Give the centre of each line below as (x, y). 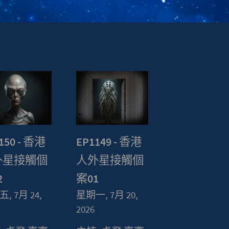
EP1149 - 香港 (109, 141)
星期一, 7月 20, (107, 194)
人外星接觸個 (110, 160)
